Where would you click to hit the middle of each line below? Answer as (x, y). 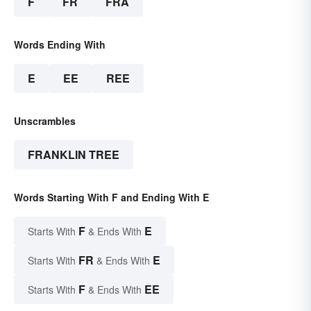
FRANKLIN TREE (74, 155)
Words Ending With (60, 45)
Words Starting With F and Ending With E (111, 197)
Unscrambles (45, 121)
